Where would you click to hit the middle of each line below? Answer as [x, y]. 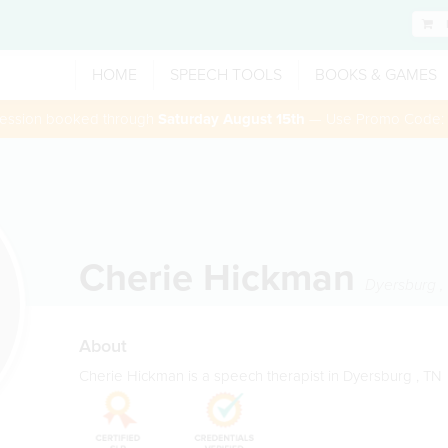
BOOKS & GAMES [376, 75]
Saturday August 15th [231, 119]
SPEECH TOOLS [226, 75]
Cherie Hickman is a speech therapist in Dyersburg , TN [259, 375]
